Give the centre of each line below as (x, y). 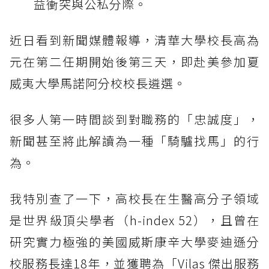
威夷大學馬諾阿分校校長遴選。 (98, 83)
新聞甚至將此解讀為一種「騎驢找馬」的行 (134, 141)
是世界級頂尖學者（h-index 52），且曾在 (134, 220)
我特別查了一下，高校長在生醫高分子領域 (134, 199)
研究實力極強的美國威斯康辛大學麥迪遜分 (134, 242)
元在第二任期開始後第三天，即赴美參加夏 (134, 62)
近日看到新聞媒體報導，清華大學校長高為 (134, 40)
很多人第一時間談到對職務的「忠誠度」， (134, 119)
